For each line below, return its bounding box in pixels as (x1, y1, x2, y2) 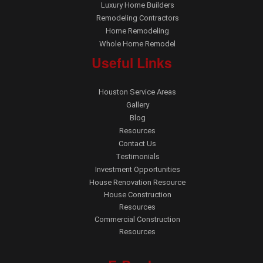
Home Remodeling (106, 26, 169, 35)
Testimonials (115, 151, 160, 161)
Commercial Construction (95, 214, 180, 224)
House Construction (103, 190, 171, 199)
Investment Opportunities (95, 164, 180, 174)
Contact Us (119, 139, 156, 148)
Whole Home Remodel (99, 39, 176, 48)
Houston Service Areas (99, 87, 176, 96)
